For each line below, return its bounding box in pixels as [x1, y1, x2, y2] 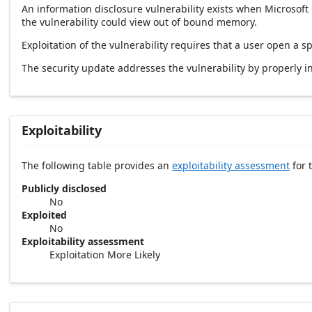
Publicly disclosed [22, 182, 107, 196]
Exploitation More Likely [49, 248, 160, 262]
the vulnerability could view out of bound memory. [22, 15, 257, 29]
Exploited [22, 208, 67, 222]
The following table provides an [22, 159, 172, 173]
